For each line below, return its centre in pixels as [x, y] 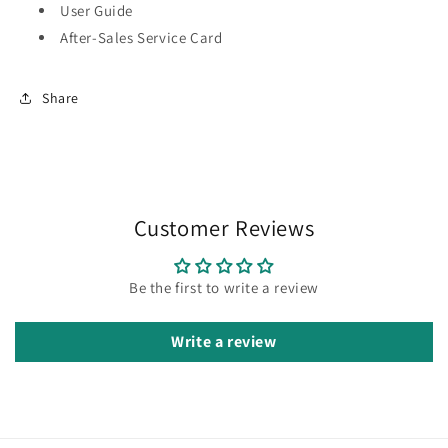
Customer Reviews [224, 228]
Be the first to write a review [224, 288]
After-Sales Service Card [141, 38]
